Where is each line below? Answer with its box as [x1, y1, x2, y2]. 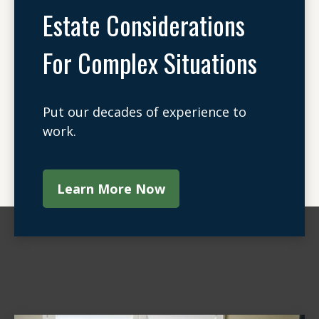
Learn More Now [57, 180, 165, 197]
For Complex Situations [43, 43, 257, 81]
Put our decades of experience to [43, 103, 246, 120]
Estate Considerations [43, 6, 245, 43]
